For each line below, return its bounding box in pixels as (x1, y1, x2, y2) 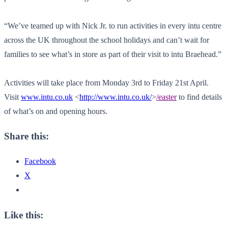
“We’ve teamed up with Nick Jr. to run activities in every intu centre (4, 21, 221, 30)
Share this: (4, 131, 49, 142)
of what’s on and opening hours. (4, 106, 107, 116)
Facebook (24, 157, 56, 166)
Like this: (4, 209, 43, 220)
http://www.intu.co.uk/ (79, 92, 152, 101)
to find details (177, 92, 222, 101)
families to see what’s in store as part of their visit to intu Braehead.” (4, 49, 221, 59)
